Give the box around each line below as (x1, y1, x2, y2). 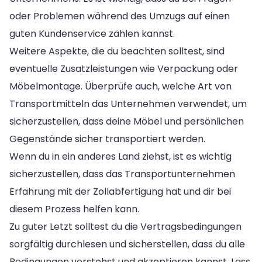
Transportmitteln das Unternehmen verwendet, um (9, 96, 247, 111)
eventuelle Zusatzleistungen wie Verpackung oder (9, 61, 238, 75)
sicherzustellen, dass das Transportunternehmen (9, 167, 235, 181)
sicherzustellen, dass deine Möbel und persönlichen (9, 114, 244, 128)
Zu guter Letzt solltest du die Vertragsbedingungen (9, 219, 242, 233)
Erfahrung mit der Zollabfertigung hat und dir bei (9, 184, 231, 198)
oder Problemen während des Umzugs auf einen (9, 9, 230, 23)
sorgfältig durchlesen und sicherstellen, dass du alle (9, 237, 245, 251)
